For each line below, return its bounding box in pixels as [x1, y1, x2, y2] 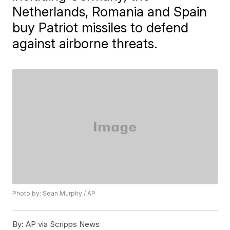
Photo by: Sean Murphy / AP [12, 189, 96, 198]
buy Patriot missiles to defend [12, 20, 189, 35]
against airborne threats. [12, 35, 158, 51]
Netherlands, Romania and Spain [12, 4, 207, 20]
